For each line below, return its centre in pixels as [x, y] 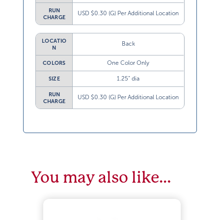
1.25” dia [128, 79]
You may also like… [101, 178]
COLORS [54, 63]
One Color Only [128, 63]
